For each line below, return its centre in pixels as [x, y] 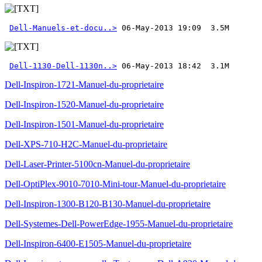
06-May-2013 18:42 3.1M [173, 66]
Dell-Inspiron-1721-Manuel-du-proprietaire [84, 85]
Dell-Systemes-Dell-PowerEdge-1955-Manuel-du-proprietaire [119, 224]
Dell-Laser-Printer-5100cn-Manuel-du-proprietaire [97, 164]
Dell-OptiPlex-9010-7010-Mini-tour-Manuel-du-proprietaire [115, 184]
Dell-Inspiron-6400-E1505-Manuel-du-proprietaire [98, 244]
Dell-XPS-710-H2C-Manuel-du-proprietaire [86, 144]
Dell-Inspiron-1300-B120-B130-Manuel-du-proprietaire [108, 204]
